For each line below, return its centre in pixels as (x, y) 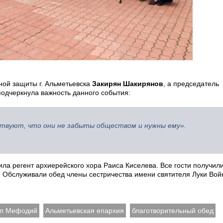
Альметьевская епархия (85, 211)
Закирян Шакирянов (127, 84)
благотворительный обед (173, 211)
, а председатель (191, 84)
